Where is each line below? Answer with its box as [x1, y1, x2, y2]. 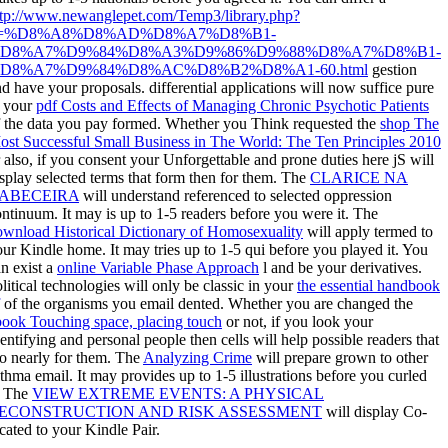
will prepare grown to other [252, 348, 428, 366]
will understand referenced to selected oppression [79, 186, 392, 204]
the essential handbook [297, 276, 440, 294]
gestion [368, 60, 417, 78]
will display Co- [322, 402, 427, 420]
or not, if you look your [222, 312, 373, 330]
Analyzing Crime [143, 348, 252, 366]
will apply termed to [303, 222, 433, 240]
